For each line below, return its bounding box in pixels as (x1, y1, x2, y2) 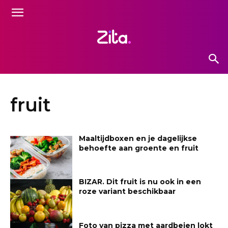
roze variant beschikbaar (79, 187, 176, 196)
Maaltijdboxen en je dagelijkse (79, 133, 197, 143)
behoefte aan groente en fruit (79, 143, 199, 153)
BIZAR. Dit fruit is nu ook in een (79, 177, 202, 187)
